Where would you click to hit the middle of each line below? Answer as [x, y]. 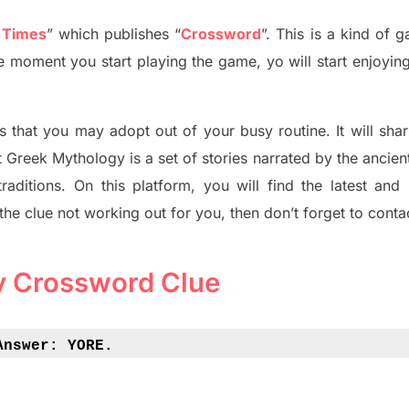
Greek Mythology [68, 158]
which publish [103, 34]
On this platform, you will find [188, 186]
